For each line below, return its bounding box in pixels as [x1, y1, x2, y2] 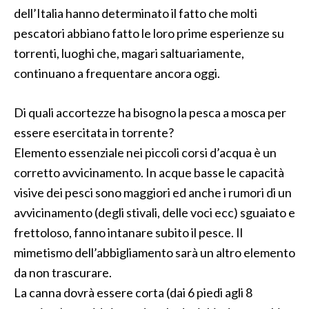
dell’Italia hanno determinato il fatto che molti [14, 6, 257, 21]
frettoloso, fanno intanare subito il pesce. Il [14, 225, 243, 240]
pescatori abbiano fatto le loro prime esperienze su [14, 26, 284, 41]
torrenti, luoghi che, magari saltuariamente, [14, 46, 244, 61]
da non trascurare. [14, 265, 112, 280]
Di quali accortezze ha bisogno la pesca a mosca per [14, 105, 286, 120]
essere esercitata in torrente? [14, 125, 174, 140]
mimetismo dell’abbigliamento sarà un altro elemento [14, 245, 295, 260]
